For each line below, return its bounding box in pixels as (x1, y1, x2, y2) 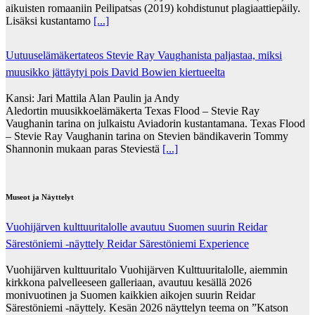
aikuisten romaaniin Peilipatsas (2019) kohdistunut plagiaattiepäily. (6, 1, 300, 14)
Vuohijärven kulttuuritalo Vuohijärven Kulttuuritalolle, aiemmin (6, 263, 288, 276)
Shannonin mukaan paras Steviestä (6, 142, 162, 155)
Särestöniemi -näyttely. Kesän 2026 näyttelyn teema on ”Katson (6, 301, 288, 314)
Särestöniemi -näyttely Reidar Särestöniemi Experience (6, 237, 249, 250)
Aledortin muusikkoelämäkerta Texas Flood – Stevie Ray (6, 104, 259, 117)
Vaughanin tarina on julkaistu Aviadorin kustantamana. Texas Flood (6, 117, 305, 129)
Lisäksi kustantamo (6, 14, 94, 27)
